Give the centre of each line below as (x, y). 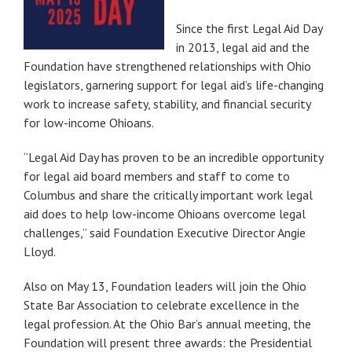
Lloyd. (40, 251)
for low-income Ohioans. (89, 122)
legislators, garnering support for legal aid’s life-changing (174, 84)
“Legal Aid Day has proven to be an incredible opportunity (173, 157)
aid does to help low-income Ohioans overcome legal (165, 213)
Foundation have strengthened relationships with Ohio (167, 66)
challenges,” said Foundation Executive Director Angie (165, 232)
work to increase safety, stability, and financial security (167, 103)
